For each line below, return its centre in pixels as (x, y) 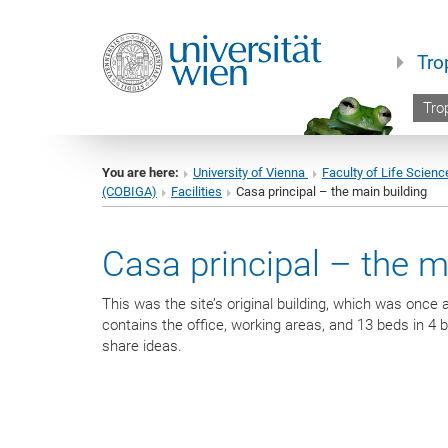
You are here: (140, 172)
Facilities (196, 191)
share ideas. (142, 345)
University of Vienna (250, 172)
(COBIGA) (129, 191)
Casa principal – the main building (331, 191)
